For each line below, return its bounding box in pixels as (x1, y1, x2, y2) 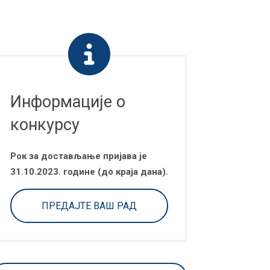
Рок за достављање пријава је (10, 151, 147, 162)
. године (58, 166, 95, 177)
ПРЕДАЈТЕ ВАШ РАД (42, 200, 137, 212)
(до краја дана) (95, 166, 166, 177)
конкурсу (10, 115, 80, 134)
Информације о (10, 92, 125, 111)
